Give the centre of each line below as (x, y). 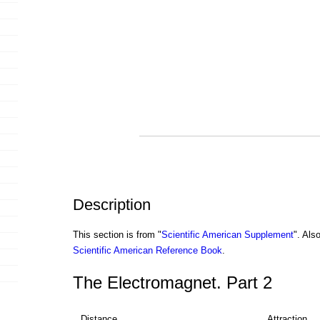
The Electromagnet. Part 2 (172, 282)
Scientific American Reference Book (147, 251)
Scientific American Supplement (227, 235)
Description (111, 205)
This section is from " (117, 235)
